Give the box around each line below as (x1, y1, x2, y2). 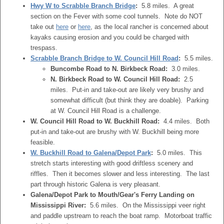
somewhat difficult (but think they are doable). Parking (50, 96, 208, 104)
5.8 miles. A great (137, 2, 194, 9)
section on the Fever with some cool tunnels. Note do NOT (30, 12, 202, 20)
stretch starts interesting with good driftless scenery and (30, 159, 193, 167)
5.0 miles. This (153, 149, 202, 156)
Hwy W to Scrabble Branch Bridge (30, 2, 135, 9)
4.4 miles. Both (161, 117, 209, 125)
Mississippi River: (30, 201, 86, 209)
